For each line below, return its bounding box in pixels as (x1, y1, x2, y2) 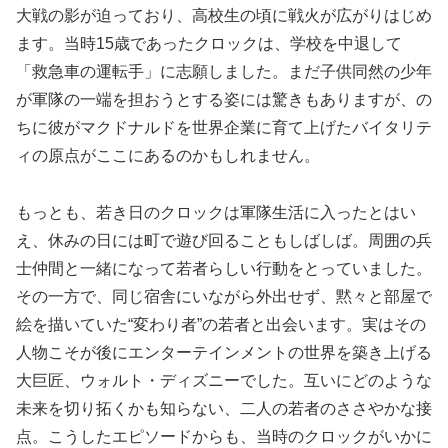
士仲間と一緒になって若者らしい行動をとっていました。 (16, 260, 432, 277)
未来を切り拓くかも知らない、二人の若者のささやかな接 (16, 400, 432, 417)
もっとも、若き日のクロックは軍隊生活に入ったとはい (16, 204, 416, 221)
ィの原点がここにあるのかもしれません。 (16, 147, 320, 165)
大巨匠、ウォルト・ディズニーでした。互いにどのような (16, 372, 432, 389)
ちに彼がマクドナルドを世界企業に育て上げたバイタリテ (16, 119, 432, 137)
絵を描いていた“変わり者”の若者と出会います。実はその (16, 316, 426, 333)
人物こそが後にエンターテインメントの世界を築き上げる (16, 344, 432, 361)
